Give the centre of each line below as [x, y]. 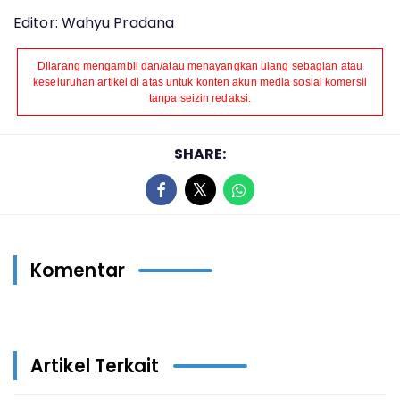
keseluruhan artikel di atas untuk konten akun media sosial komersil [200, 82]
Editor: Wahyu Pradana [94, 23]
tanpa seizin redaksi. [200, 98]
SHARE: [200, 154]
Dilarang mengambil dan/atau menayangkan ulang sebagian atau [200, 66]
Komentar [78, 270]
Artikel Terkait [95, 366]
